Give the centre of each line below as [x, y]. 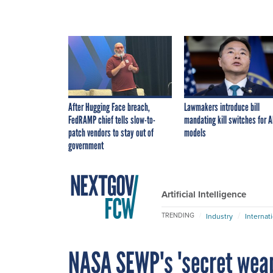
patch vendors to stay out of [111, 133]
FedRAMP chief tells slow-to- [112, 120]
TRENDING [178, 215]
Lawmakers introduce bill [222, 107]
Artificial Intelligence [204, 194]
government [86, 145]
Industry [219, 216]
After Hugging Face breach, [109, 107]
